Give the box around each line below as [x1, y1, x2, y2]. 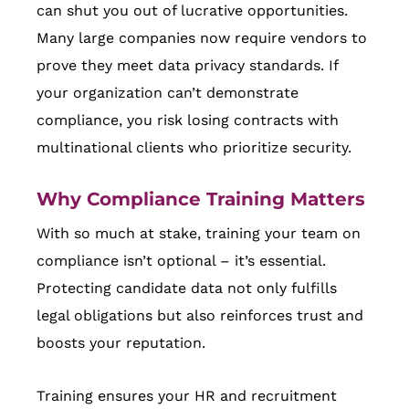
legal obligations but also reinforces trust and [37, 307, 363, 325]
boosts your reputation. [37, 334, 205, 352]
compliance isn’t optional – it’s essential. [37, 252, 326, 270]
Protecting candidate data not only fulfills [37, 279, 337, 298]
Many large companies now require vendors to [37, 29, 367, 47]
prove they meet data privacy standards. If [37, 57, 338, 75]
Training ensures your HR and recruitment [37, 387, 337, 405]
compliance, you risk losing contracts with [37, 111, 339, 130]
